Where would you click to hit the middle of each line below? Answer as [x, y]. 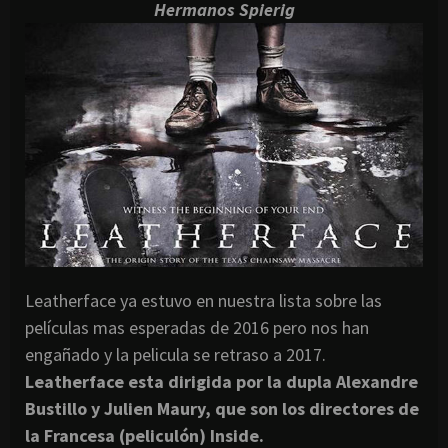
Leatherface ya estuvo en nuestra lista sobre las [203, 300]
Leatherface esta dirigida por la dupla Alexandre [221, 381]
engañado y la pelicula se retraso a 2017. [175, 354]
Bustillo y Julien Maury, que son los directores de [222, 408]
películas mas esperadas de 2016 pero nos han [197, 327]
